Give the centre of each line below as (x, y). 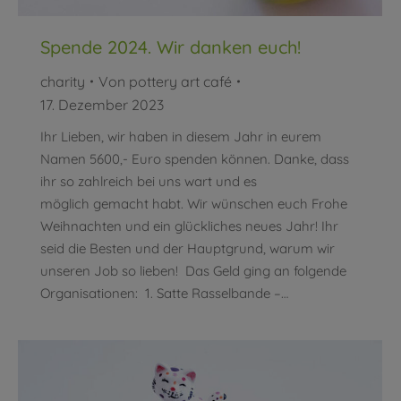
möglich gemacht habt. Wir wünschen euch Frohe (194, 204)
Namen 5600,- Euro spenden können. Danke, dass (195, 159)
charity (63, 82)
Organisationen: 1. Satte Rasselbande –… (164, 294)
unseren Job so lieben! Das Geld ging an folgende (193, 271)
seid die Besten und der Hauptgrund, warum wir (188, 249)
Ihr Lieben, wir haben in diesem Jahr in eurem (181, 137)
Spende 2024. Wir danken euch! (171, 47)
